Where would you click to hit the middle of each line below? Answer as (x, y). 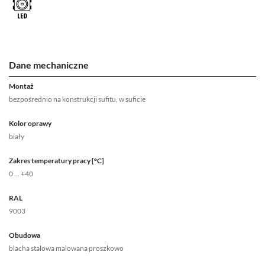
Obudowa (25, 235)
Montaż (21, 86)
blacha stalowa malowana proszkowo (66, 248)
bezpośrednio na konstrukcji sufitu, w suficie (77, 99)
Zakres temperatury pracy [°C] (56, 161)
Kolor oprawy (30, 124)
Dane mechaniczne (49, 65)
